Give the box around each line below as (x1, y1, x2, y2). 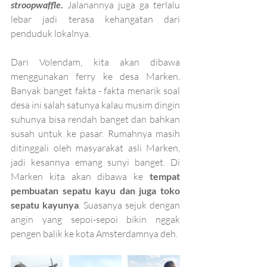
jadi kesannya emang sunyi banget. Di (11, 156, 180, 168)
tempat (150, 170, 180, 182)
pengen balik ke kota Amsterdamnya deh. (11, 227, 178, 240)
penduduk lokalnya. (11, 27, 91, 39)
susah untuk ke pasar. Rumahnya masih (11, 127, 180, 139)
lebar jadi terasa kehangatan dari (11, 13, 180, 25)
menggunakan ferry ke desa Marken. (11, 70, 180, 82)
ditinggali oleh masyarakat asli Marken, (11, 141, 180, 154)
